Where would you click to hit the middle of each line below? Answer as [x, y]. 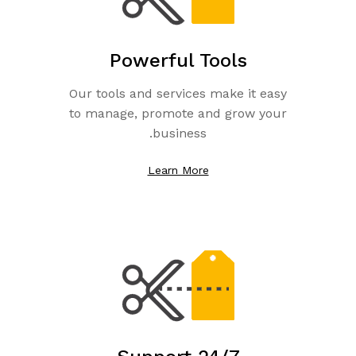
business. [180, 133]
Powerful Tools [178, 60]
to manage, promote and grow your [178, 113]
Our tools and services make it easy [178, 93]
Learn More [178, 170]
